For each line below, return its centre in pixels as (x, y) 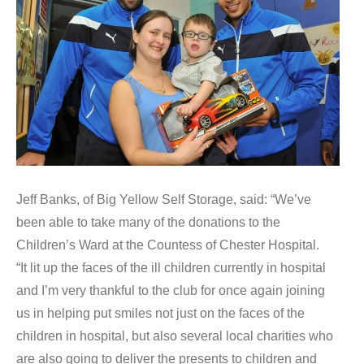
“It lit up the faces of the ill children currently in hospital (171, 267)
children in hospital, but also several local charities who (175, 336)
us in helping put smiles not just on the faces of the (160, 313)
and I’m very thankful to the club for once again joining (171, 290)
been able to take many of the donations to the (148, 222)
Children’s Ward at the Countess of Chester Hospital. (168, 245)
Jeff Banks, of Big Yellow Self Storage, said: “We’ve (164, 199)
